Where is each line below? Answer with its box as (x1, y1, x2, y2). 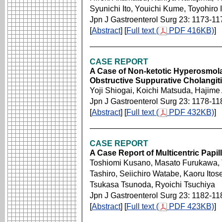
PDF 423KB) (167, 202, 214, 211)
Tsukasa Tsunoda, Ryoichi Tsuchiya (90, 180, 215, 189)
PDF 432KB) (167, 108, 214, 116)
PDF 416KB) (167, 26, 214, 35)
